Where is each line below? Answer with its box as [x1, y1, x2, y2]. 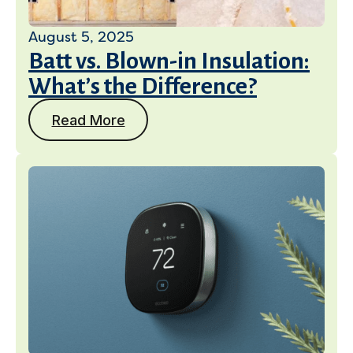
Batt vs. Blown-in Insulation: [28, 48, 310, 73]
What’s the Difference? [28, 73, 257, 98]
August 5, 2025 [28, 28, 134, 46]
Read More [51, 111, 125, 128]
